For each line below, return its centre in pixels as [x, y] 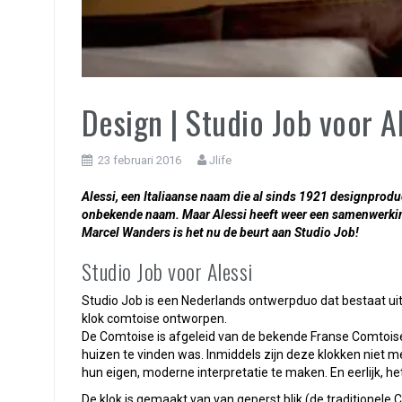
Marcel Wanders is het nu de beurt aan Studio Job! [220, 233]
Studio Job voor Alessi [167, 271]
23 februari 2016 [139, 161]
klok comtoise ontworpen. [154, 319]
